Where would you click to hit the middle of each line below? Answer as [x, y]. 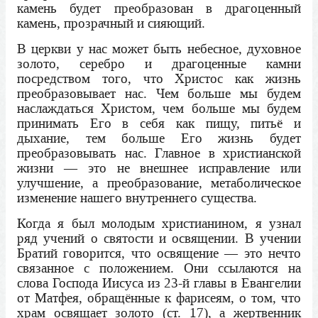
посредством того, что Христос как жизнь [159, 79]
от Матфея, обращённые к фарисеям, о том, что [159, 298]
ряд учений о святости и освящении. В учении [159, 238]
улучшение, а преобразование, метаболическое [159, 183]
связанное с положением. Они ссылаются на [159, 268]
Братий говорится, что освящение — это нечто [159, 253]
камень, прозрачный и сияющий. [111, 23]
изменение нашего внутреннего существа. [137, 198]
